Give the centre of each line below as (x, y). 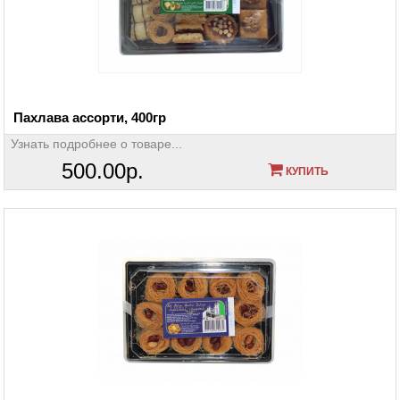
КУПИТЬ (305, 171)
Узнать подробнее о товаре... (96, 143)
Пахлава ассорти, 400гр (90, 117)
